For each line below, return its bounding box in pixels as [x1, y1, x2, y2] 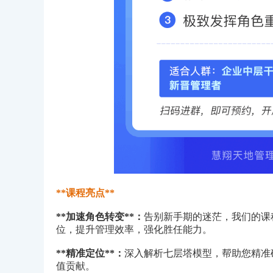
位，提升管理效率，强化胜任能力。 [56, 224, 212, 235]
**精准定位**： [56, 248, 124, 258]
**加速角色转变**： [56, 211, 144, 222]
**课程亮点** [56, 188, 115, 198]
